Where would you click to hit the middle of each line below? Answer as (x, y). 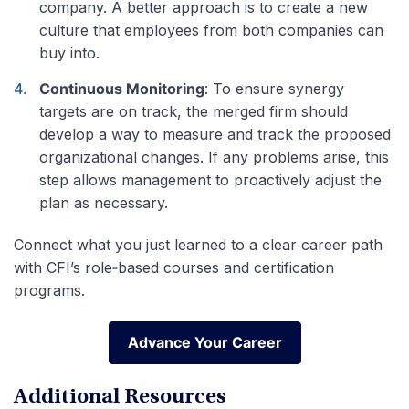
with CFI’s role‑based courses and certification (174, 267)
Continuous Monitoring (122, 88)
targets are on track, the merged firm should (194, 111)
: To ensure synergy (274, 88)
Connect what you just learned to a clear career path (198, 244)
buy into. (69, 52)
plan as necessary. (104, 202)
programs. (49, 290)
